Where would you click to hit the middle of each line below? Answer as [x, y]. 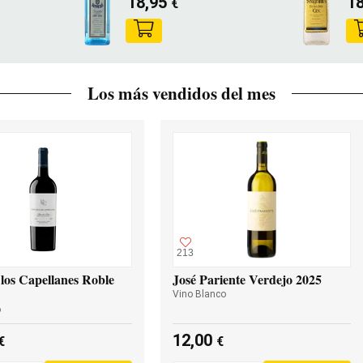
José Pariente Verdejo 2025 [247, 279]
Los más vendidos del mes [181, 93]
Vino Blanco [199, 294]
